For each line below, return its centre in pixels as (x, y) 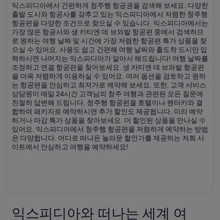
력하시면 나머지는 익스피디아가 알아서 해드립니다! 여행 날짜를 (110, 58)
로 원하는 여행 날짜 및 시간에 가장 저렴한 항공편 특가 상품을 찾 (109, 41)
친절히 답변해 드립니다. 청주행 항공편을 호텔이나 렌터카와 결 (107, 103)
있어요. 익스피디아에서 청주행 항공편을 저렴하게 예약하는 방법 (110, 129)
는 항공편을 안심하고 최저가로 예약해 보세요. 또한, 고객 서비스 (109, 85)
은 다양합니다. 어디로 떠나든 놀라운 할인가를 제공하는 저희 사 (108, 138)
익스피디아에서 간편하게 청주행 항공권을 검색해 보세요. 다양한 (110, 5)
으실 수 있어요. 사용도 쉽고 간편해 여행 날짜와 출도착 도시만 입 (110, 50)
